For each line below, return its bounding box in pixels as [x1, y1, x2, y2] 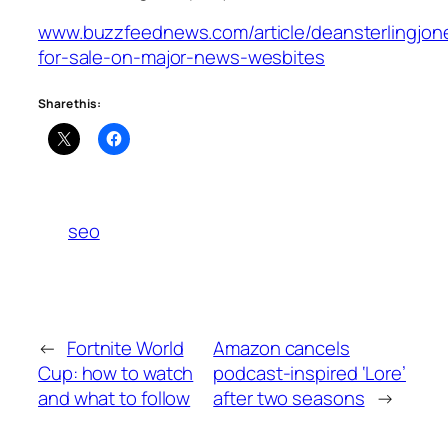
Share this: [38, 94, 101, 112]
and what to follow [38, 385, 191, 412]
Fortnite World [66, 335, 184, 362]
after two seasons [213, 385, 365, 412]
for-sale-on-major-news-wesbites [38, 44, 325, 71]
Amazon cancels [213, 335, 350, 362]
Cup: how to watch [38, 360, 194, 387]
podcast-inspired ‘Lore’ [213, 360, 406, 387]
